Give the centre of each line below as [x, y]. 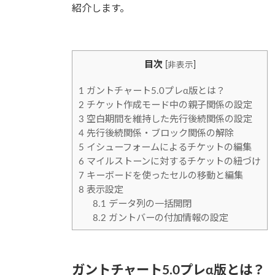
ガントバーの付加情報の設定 [167, 218]
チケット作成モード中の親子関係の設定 [168, 105]
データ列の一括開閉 [149, 204]
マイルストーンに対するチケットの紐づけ [172, 161]
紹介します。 [101, 9]
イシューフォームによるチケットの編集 [168, 147]
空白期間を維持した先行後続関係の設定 [168, 119]
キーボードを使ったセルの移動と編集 [164, 176]
